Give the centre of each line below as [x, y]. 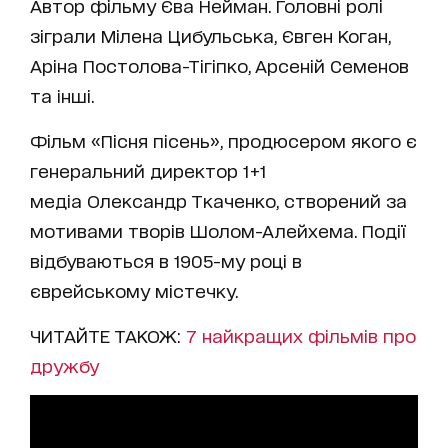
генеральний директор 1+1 [148, 170]
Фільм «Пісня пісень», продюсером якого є [223, 140]
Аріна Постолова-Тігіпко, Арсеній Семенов [219, 65]
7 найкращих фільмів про [301, 335]
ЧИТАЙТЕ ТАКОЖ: [108, 335]
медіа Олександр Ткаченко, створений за [218, 200]
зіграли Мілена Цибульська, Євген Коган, [210, 35]
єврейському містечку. [134, 290]
